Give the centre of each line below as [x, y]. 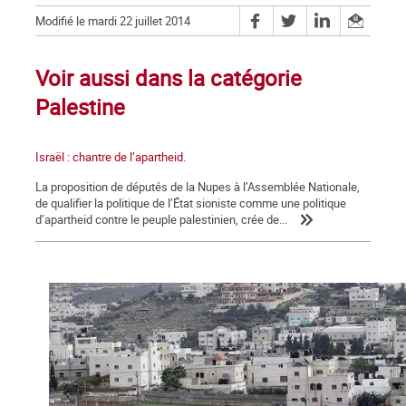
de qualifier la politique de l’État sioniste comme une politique [191, 203]
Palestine [80, 107]
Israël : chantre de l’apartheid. [111, 157]
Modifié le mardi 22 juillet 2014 [113, 21]
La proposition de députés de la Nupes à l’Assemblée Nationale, [198, 187]
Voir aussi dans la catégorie [169, 78]
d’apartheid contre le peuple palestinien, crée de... [161, 220]
